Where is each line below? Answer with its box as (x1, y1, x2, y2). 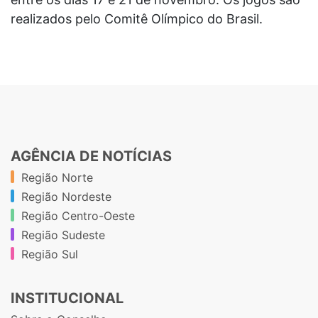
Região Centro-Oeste (21, 208, 135, 223)
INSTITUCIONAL (11, 289, 124, 307)
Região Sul (21, 246, 78, 261)
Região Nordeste (21, 189, 111, 204)
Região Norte (21, 170, 93, 185)
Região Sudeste (21, 227, 105, 242)
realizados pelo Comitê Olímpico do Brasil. (11, 11, 263, 26)
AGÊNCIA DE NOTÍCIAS (11, 147, 172, 165)
